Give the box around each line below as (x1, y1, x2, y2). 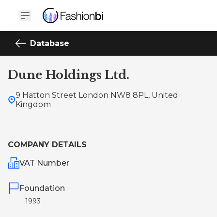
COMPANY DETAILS (8, 140, 87, 149)
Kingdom (15, 100, 51, 109)
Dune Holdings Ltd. (8, 68, 129, 82)
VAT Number (19, 158, 70, 168)
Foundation (19, 183, 65, 193)
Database (30, 39, 69, 48)
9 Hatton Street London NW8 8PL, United (15, 91, 178, 100)
